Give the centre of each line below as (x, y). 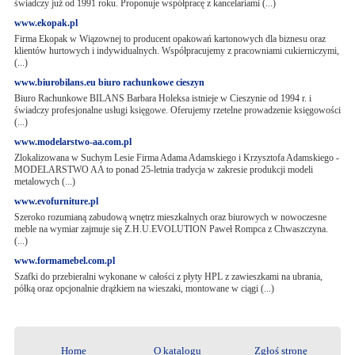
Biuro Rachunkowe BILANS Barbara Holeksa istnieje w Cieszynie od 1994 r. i (162, 98)
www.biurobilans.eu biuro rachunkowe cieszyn (109, 82)
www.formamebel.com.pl (64, 261)
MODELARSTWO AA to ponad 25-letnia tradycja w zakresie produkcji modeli (163, 170)
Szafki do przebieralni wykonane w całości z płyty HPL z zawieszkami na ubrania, (168, 277)
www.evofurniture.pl (56, 201)
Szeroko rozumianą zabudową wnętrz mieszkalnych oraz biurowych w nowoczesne (170, 217)
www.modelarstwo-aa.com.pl (73, 142)
